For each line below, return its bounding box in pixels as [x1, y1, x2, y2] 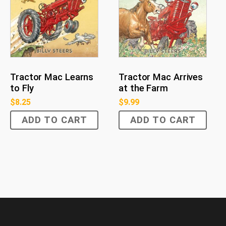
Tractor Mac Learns [10, 71, 94, 83]
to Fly [10, 82, 34, 94]
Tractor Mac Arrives [119, 71, 203, 83]
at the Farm [119, 82, 168, 94]
